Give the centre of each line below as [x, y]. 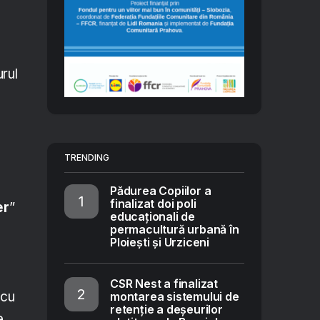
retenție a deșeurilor [166, 309]
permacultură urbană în [175, 229]
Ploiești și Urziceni [160, 242]
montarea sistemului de [175, 296]
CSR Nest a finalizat [164, 284]
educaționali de [152, 216]
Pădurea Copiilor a [161, 191]
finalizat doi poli [153, 204]
